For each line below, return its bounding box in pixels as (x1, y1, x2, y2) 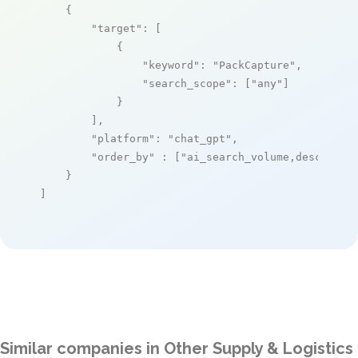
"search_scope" (142, 77, 232, 89)
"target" (91, 22, 142, 34)
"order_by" (91, 150, 155, 163)
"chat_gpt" (168, 132, 232, 145)
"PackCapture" (213, 58, 296, 71)
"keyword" (142, 58, 200, 71)
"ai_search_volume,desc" (181, 150, 328, 163)
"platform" (91, 132, 155, 145)
